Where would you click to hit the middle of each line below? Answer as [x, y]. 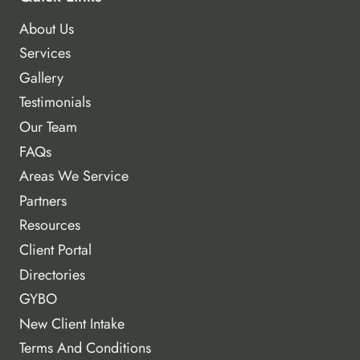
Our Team [48, 127]
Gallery [41, 78]
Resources [50, 225]
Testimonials [55, 102]
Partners [43, 200]
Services [45, 53]
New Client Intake [72, 323]
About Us [47, 29]
